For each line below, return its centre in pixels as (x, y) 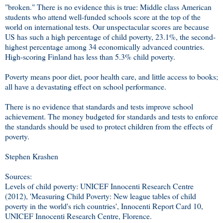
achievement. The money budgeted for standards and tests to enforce (111, 116)
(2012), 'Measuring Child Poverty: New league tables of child (101, 196)
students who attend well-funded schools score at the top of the (103, 16)
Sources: (18, 176)
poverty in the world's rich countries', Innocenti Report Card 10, (104, 206)
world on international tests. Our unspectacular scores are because (107, 26)
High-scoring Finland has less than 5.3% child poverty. (90, 56)
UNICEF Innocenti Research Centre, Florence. (78, 216)
